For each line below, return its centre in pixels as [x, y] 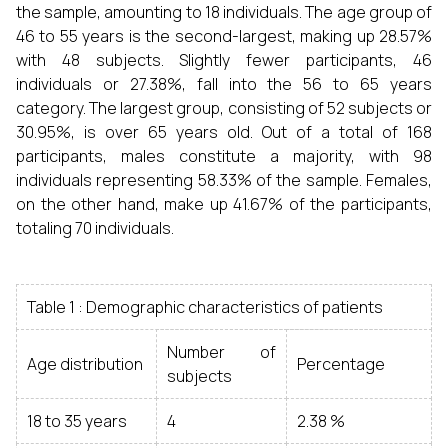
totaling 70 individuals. [95, 228]
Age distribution [85, 364]
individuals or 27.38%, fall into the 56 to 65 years [224, 84]
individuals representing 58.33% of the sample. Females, [224, 180]
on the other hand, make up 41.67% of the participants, [224, 204]
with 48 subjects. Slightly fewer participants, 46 [224, 60]
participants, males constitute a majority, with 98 [224, 156]
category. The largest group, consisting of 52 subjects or [224, 108]
